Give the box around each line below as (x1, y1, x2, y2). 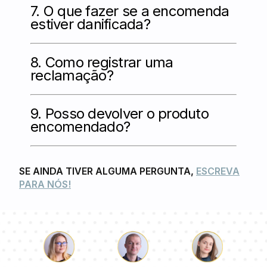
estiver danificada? (30, 15, 150, 33)
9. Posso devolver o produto (30, 105, 209, 122)
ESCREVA (196, 165, 240, 177)
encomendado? (30, 118, 131, 135)
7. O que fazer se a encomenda (30, 2, 229, 20)
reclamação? (30, 67, 113, 84)
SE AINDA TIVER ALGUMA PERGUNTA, (19, 165, 196, 177)
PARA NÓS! (19, 178, 71, 190)
